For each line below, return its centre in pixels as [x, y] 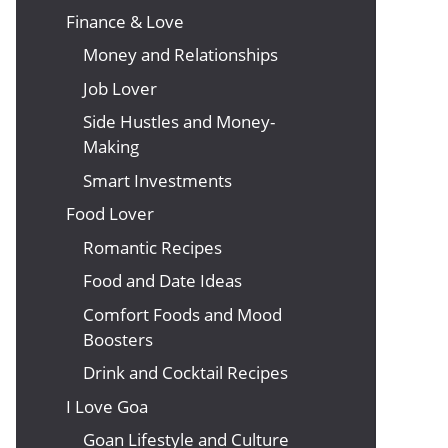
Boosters [118, 339]
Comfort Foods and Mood [182, 314]
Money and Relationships [180, 54]
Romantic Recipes [152, 247]
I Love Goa [107, 406]
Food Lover [110, 213]
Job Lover [120, 88]
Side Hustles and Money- [179, 121]
